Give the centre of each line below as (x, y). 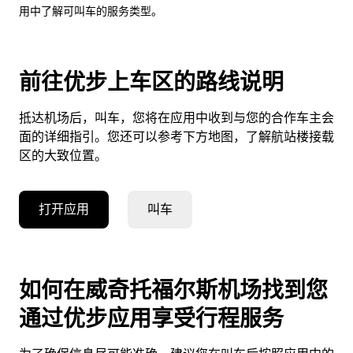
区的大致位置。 (63, 155)
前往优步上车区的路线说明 (151, 82)
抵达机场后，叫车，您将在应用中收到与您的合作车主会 (176, 117)
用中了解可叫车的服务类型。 (91, 11)
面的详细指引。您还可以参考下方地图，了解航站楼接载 (176, 136)
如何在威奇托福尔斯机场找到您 (173, 290)
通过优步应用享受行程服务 (151, 318)
